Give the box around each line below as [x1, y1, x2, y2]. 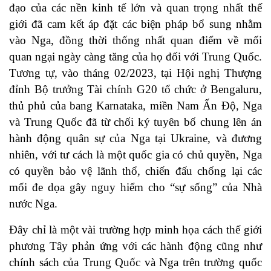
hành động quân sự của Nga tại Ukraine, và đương [9, 132, 262, 145]
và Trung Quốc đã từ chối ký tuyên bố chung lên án [9, 116, 262, 129]
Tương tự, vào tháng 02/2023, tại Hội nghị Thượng [9, 67, 262, 80]
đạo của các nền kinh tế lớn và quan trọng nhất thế [9, 1, 262, 15]
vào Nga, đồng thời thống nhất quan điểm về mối [9, 34, 262, 47]
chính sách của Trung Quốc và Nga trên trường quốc [9, 256, 262, 269]
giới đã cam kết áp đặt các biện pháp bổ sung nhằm [9, 18, 262, 31]
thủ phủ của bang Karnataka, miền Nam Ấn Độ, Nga [9, 99, 262, 113]
